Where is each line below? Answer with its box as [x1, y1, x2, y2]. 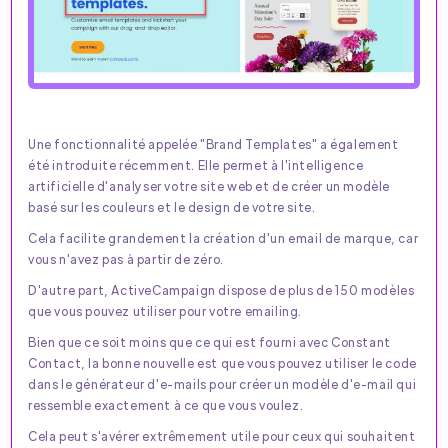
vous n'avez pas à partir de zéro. [28, 250, 224, 267]
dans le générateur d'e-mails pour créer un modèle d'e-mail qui [28, 375, 417, 392]
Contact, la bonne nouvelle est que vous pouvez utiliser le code [28, 354, 417, 371]
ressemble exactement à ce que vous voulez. [28, 396, 304, 413]
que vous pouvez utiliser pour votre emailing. [28, 302, 303, 319]
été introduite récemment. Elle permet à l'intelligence [28, 156, 364, 173]
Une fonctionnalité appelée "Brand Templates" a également [28, 135, 399, 152]
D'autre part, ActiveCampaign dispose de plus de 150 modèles [28, 281, 415, 298]
